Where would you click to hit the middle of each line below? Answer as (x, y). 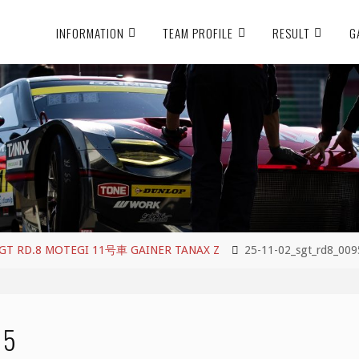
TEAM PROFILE (198, 33)
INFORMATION (90, 33)
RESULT (291, 33)
